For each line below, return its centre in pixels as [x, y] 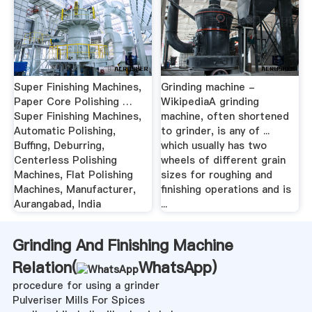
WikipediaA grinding [210, 102]
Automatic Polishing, [64, 131]
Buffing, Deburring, [59, 146]
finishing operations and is [226, 190]
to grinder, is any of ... [216, 131]
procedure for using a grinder [86, 286]
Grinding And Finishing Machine [123, 245]
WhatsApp [175, 268]
